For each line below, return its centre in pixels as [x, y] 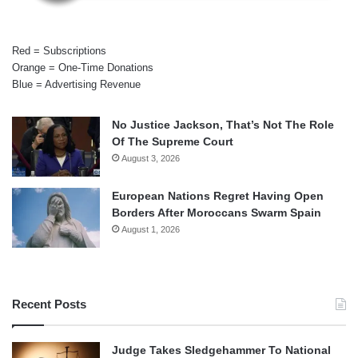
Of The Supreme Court [173, 141]
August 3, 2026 [151, 158]
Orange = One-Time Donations [83, 67]
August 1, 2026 [151, 229]
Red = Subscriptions [59, 50]
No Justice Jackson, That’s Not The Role [223, 124]
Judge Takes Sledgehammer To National [221, 350]
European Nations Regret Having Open [218, 195]
